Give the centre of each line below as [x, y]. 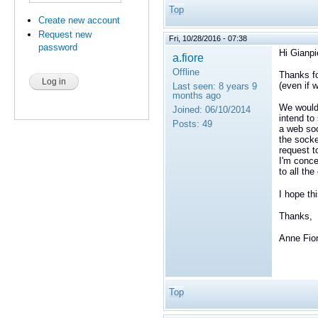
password [58, 48]
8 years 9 [236, 87]
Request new [65, 35]
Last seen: [194, 87]
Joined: [187, 110]
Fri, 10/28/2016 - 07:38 [208, 39]
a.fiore [188, 58]
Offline [186, 72]
